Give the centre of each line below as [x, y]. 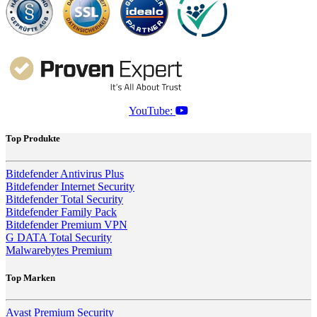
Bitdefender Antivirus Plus [65, 173]
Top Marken [30, 277]
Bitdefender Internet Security [70, 186]
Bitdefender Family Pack [61, 212]
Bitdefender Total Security [64, 199]
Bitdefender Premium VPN [67, 224]
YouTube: [152, 111]
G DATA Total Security [59, 237]
